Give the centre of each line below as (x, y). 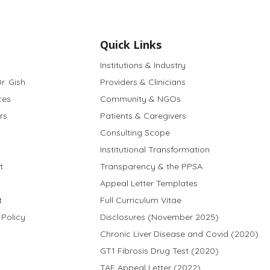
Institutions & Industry (143, 65)
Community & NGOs (140, 99)
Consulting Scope (135, 133)
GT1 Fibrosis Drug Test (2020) (159, 251)
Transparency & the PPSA (151, 167)
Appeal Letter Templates (149, 184)
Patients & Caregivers (143, 116)
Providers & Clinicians (143, 82)
